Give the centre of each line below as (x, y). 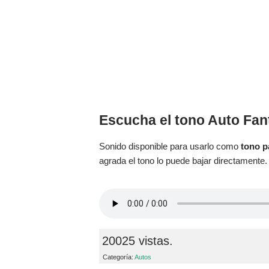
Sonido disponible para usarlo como (170, 146)
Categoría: (119, 257)
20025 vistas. (138, 240)
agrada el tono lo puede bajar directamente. (183, 160)
